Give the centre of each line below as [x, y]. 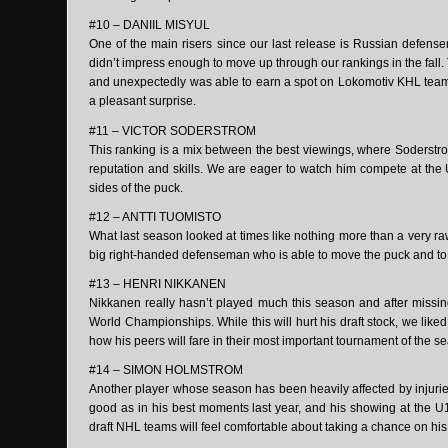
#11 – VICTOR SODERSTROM [172, 130]
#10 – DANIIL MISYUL [149, 25]
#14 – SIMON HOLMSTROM [166, 370]
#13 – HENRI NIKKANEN [157, 284]
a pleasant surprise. [142, 101]
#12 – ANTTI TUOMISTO [155, 216]
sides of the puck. [136, 187]
